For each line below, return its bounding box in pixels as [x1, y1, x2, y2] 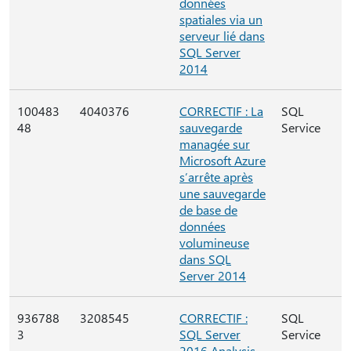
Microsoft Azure [179, 152, 266, 168]
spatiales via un [179, 11, 262, 27]
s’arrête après [179, 168, 253, 185]
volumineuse [179, 234, 249, 251]
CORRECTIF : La [179, 103, 263, 119]
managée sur [179, 136, 250, 152]
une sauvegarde [179, 185, 266, 201]
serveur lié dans [179, 27, 265, 44]
